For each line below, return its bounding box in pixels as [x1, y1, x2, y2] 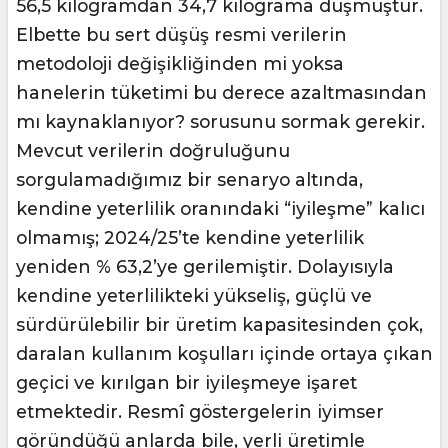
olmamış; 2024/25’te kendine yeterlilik [16, 227, 364, 249]
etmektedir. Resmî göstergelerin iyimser [16, 401, 384, 423]
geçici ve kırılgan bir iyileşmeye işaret [16, 372, 357, 394]
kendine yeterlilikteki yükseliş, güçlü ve [16, 285, 372, 307]
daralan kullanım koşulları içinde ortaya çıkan [16, 343, 433, 365]
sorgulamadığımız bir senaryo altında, [16, 169, 363, 191]
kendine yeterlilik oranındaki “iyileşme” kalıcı [16, 198, 425, 220]
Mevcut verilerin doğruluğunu [16, 140, 290, 162]
